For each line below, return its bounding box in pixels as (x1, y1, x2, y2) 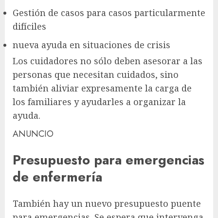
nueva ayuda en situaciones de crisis (13, 39, 170, 51)
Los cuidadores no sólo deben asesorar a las (13, 55, 202, 67)
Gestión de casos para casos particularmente (13, 7, 205, 19)
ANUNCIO (13, 127, 54, 141)
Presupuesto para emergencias (13, 150, 204, 170)
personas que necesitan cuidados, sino (13, 69, 179, 81)
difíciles (13, 20, 46, 33)
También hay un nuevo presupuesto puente (13, 197, 201, 209)
